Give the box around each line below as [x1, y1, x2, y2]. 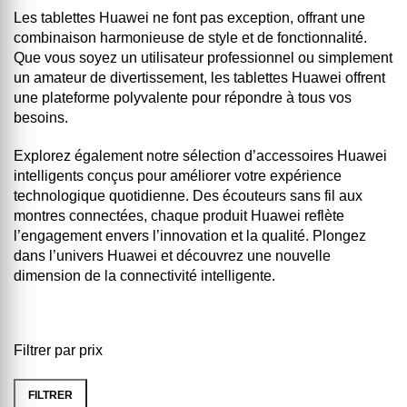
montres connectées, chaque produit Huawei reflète [14, 208, 344, 223]
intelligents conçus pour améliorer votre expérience [14, 168, 342, 184]
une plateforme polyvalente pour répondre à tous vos [14, 90, 352, 105]
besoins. [14, 110, 68, 125]
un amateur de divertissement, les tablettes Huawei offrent [14, 70, 385, 85]
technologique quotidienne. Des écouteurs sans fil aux [14, 188, 362, 203]
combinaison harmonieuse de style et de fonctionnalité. [14, 30, 367, 45]
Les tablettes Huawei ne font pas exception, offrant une [14, 10, 365, 25]
